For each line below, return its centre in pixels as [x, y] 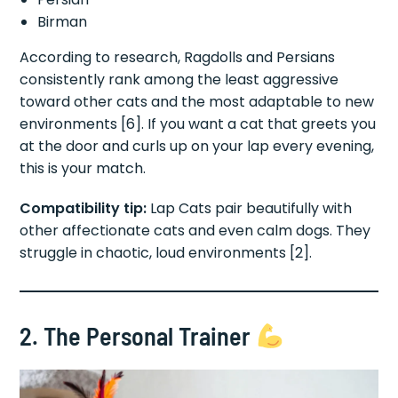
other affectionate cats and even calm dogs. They [195, 230]
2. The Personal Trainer [138, 335]
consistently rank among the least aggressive [179, 79]
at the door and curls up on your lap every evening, [197, 146]
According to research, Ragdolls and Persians [178, 57]
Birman [63, 21]
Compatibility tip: [84, 208]
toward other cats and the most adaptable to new [197, 101]
